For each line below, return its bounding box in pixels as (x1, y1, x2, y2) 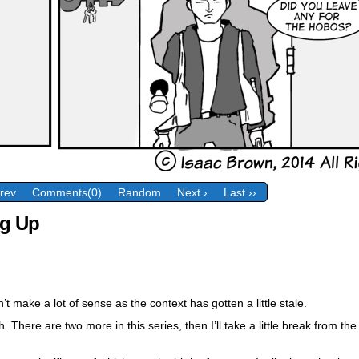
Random (118, 186, 161, 200)
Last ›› (224, 186, 256, 200)
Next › (177, 186, 208, 200)
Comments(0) (32, 186, 102, 200)
